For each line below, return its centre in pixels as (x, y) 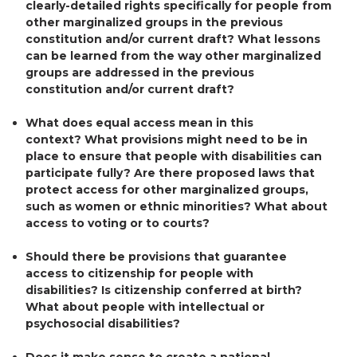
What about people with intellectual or (145, 306)
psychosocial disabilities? (103, 323)
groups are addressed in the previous (140, 72)
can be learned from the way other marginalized (173, 55)
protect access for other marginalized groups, (167, 189)
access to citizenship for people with (139, 273)
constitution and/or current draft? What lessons (173, 39)
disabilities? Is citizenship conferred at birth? (164, 290)
